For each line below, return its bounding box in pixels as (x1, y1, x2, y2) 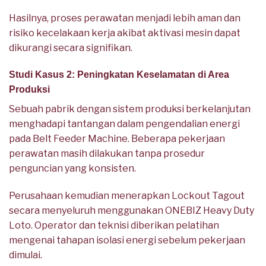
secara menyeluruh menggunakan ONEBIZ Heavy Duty (9, 205, 254, 217)
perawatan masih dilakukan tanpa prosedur (9, 148, 205, 160)
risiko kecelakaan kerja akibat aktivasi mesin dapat (9, 27, 240, 39)
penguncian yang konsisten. (9, 163, 136, 175)
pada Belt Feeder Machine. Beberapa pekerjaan (9, 133, 225, 145)
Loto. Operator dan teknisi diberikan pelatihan (9, 220, 219, 232)
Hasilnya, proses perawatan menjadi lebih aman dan (9, 12, 240, 24)
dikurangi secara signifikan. (9, 42, 132, 53)
